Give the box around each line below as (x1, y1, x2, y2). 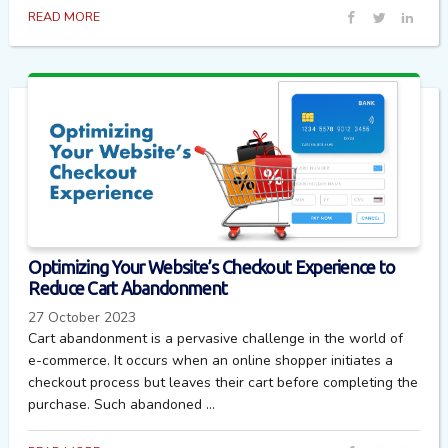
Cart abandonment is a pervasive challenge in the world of (28, 329, 404, 349)
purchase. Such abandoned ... (28, 395, 216, 415)
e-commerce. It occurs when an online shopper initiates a (28, 351, 394, 371)
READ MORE (28, 8, 101, 26)
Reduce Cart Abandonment (28, 278, 228, 298)
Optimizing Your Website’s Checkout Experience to (28, 257, 396, 277)
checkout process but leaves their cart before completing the (28, 373, 419, 393)
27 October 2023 (28, 308, 137, 328)
